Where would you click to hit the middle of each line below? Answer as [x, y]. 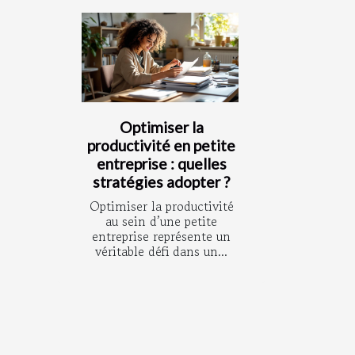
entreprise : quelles [161, 164]
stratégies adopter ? [161, 182]
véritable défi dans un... [161, 252]
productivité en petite [161, 146]
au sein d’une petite [161, 221]
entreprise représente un [161, 237]
